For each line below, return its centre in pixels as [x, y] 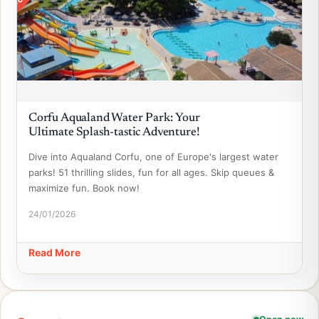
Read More [54, 252]
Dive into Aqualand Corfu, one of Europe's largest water [153, 157]
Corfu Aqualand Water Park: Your [114, 119]
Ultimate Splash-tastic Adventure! [114, 133]
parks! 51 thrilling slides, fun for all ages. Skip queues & [151, 172]
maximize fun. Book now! [84, 188]
